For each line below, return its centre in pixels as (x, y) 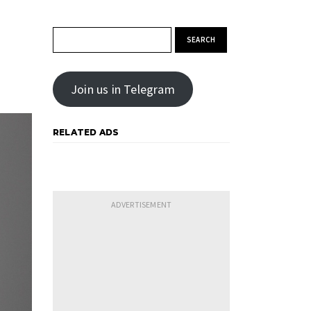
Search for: (78, 35)
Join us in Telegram (123, 89)
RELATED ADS (86, 132)
